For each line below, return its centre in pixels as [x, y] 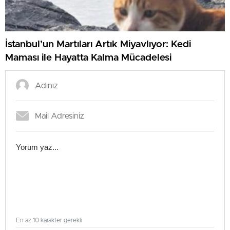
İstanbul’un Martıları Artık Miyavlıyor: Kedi [98, 44]
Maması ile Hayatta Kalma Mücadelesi [88, 57]
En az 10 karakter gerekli [49, 221]
